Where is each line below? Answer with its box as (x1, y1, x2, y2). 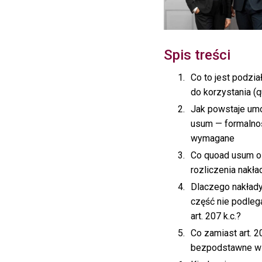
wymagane (191, 132, 235, 144)
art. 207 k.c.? (191, 210, 242, 222)
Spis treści (164, 46, 230, 63)
